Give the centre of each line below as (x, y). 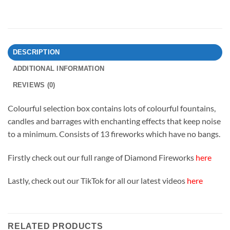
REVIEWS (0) (34, 85)
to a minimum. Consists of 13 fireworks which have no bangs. (114, 133)
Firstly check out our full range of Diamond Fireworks (102, 157)
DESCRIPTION (36, 52)
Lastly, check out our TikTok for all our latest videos (97, 181)
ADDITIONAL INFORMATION (59, 68)
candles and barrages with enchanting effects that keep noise (114, 121)
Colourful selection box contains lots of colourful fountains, (112, 108)
